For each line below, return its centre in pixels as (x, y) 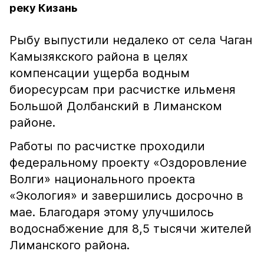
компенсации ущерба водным (100, 73)
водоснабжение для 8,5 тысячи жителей (131, 229)
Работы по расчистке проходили (107, 146)
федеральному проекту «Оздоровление (128, 163)
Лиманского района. (70, 245)
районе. (32, 123)
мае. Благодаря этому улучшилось (112, 212)
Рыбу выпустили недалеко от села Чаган (131, 40)
